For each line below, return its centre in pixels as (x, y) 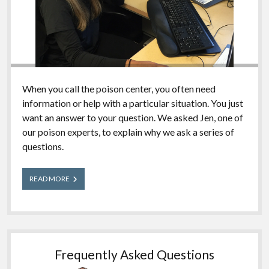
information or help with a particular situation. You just (132, 103)
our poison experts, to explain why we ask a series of (128, 132)
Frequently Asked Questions (134, 255)
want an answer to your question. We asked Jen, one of (132, 118)
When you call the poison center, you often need (119, 89)
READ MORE (49, 179)
